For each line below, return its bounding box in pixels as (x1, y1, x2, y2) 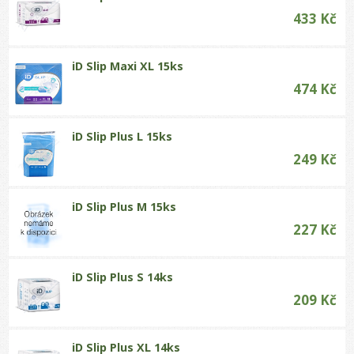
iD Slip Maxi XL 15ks (72, 58, 184, 73)
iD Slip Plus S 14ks (72, 269, 174, 284)
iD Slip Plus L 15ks (72, 128, 173, 144)
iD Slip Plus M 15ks (72, 198, 177, 214)
